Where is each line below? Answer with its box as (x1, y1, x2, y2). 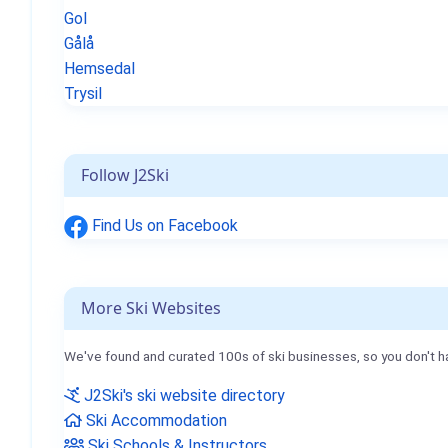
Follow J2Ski (81, 164, 169, 186)
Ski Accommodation (82, 410, 227, 430)
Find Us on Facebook (88, 216, 238, 235)
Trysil (64, 84, 102, 103)
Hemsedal (64, 59, 135, 78)
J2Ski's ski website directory (80, 385, 285, 405)
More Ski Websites (81, 296, 221, 319)
